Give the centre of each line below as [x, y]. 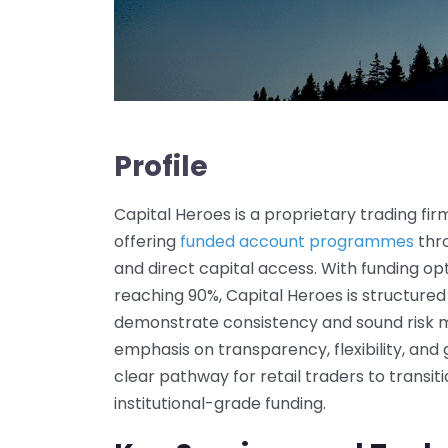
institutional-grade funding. [220, 403]
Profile [161, 166]
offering [147, 241]
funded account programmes [297, 241]
